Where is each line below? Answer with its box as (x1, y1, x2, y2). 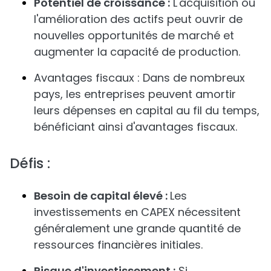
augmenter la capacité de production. (34, 44, 240, 59)
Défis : (10, 154, 50, 173)
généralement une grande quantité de (34, 221, 241, 236)
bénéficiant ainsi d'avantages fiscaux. (34, 119, 237, 134)
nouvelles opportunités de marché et (34, 28, 234, 43)
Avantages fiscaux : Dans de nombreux (34, 70, 245, 85)
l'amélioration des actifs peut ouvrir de (34, 11, 243, 27)
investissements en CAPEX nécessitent (34, 204, 241, 220)
